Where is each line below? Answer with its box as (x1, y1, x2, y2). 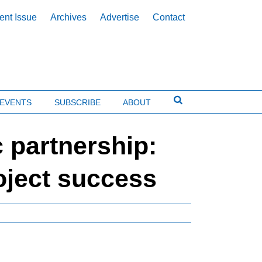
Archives (50, 12, 87, 23)
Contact (153, 12, 185, 23)
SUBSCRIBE (54, 97, 101, 107)
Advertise (100, 12, 140, 23)
